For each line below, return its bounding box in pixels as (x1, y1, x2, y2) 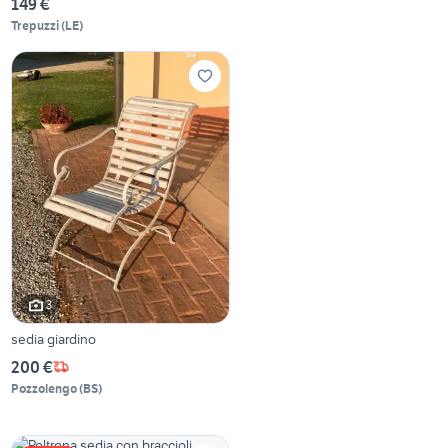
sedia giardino (11, 329, 97, 348)
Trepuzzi (11, 17, 60, 33)
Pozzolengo (11, 380, 78, 396)
